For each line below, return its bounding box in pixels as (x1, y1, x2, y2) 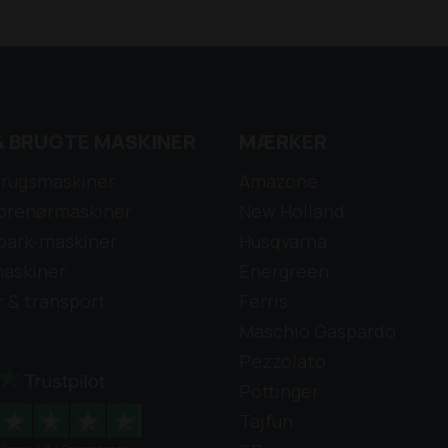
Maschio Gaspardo (239, 318, 396, 343)
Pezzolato (239, 348, 326, 373)
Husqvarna (239, 228, 327, 253)
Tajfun (239, 408, 293, 433)
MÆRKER (239, 128, 327, 155)
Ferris (239, 288, 288, 313)
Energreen (239, 258, 329, 283)
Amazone (239, 168, 318, 193)
